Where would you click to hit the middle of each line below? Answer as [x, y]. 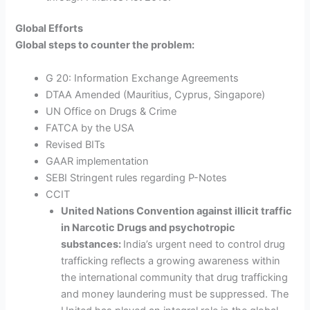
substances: [92, 244]
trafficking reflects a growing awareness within [171, 261]
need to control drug [237, 244]
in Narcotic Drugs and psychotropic [148, 227]
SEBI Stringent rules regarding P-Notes [137, 177]
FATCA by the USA [90, 128]
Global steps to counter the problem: [105, 45]
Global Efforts [49, 29]
